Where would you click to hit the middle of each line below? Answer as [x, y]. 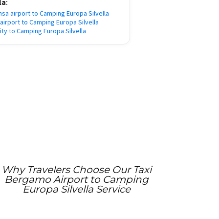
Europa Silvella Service [76, 189]
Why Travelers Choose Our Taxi [76, 169]
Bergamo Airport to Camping [76, 179]
